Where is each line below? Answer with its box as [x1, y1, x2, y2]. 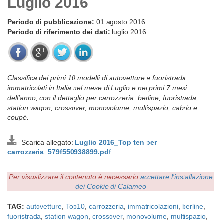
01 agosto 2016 [94, 18, 145, 26]
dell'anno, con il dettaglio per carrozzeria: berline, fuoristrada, [7, 94, 198, 102]
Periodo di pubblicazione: [7, 18, 94, 26]
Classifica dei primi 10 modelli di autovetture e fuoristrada [7, 74, 186, 82]
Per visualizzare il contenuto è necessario [8, 173, 140, 181]
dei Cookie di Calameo [75, 183, 146, 190]
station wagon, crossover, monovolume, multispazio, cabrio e [7, 104, 197, 111]
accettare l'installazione [140, 173, 213, 181]
